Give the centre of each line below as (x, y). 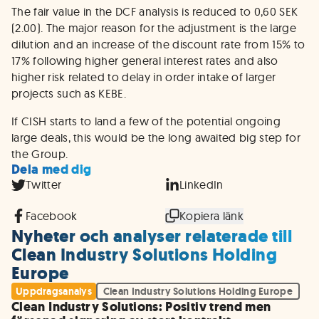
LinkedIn (202, 184)
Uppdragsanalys (54, 291)
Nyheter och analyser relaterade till (152, 236)
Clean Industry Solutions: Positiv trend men (141, 307)
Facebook (52, 215)
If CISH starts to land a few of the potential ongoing (146, 121)
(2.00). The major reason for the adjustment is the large (154, 28)
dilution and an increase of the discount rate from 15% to (158, 44)
